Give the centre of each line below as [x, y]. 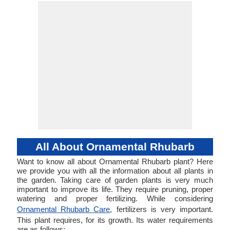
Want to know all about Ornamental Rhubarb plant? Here [115, 161]
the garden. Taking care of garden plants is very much [115, 180]
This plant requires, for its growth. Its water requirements [115, 220]
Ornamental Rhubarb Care [64, 209]
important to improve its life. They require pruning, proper [115, 189]
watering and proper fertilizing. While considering [115, 198]
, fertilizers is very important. [162, 209]
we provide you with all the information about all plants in [115, 171]
